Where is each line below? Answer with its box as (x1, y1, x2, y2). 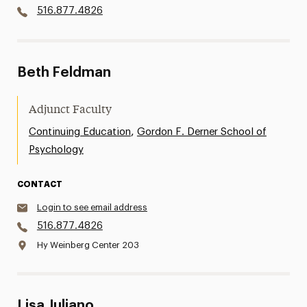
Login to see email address (36, 203, 147, 212)
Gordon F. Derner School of (136, 127, 267, 137)
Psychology (28, 145, 84, 155)
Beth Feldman (16, 66, 111, 79)
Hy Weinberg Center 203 (36, 241, 139, 249)
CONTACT (16, 180, 62, 188)
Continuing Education (28, 127, 131, 137)
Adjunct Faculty (28, 105, 112, 116)
